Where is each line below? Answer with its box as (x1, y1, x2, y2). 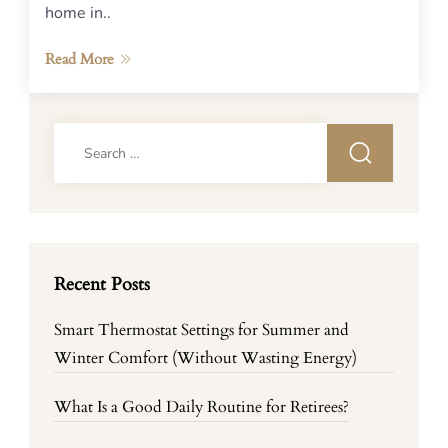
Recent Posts (54, 272, 150, 296)
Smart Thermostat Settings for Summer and (54, 319, 349, 341)
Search (53, 125, 102, 147)
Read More (45, 49, 114, 69)
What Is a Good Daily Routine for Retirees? (54, 396, 349, 418)
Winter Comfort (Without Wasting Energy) (54, 347, 357, 369)
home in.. (45, 2, 111, 24)
